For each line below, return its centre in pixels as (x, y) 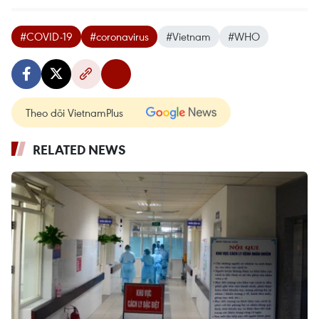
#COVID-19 (46, 36)
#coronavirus (119, 36)
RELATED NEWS (79, 150)
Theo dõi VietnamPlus (74, 113)
